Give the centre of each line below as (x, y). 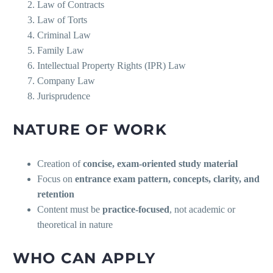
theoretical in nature (75, 224)
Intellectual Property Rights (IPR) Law (112, 65)
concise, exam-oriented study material (160, 163)
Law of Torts (62, 19)
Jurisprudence (64, 96)
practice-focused (136, 209)
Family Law (61, 50)
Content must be (70, 209)
